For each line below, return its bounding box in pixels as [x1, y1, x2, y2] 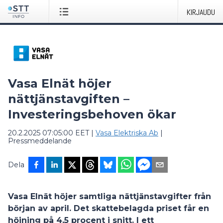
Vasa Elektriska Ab [96, 128, 158, 137]
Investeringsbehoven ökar [8, 107, 176, 121]
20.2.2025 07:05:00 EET [8, 128, 89, 137]
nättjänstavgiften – [8, 92, 129, 106]
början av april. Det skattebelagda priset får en [8, 204, 209, 213]
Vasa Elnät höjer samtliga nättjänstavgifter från [8, 192, 211, 201]
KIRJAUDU [187, 7, 215, 17]
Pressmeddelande [8, 136, 72, 145]
